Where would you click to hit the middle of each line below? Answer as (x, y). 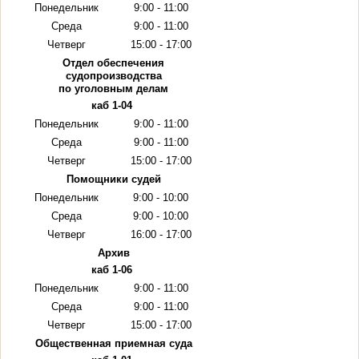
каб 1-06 (112, 270)
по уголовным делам (113, 88)
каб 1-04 (113, 106)
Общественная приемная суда (113, 343)
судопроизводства (113, 75)
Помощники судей (113, 179)
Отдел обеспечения (113, 63)
